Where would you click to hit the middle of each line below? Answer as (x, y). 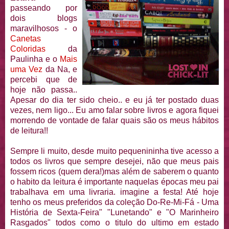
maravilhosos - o (44, 28)
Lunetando (130, 212)
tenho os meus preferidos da (63, 202)
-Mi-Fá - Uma (195, 202)
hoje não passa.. (44, 90)
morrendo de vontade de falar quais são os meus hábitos (114, 120)
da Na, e (60, 69)
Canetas (26, 39)
